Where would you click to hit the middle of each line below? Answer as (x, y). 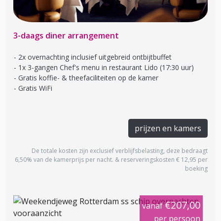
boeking (196, 169)
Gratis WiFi (35, 88)
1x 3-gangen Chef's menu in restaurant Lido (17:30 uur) (106, 68)
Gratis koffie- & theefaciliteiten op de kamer (88, 78)
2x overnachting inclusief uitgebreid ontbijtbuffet (95, 57)
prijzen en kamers (168, 129)
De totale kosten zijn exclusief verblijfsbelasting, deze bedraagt (120, 151)
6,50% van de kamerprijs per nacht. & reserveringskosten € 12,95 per (111, 160)
